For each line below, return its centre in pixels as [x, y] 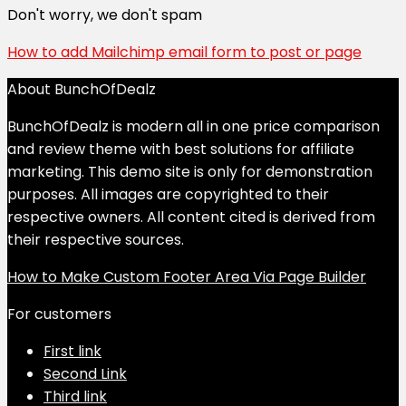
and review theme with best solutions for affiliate [181, 149]
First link [72, 351]
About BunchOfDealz [82, 89]
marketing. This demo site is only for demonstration [190, 171]
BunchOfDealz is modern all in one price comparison [193, 126]
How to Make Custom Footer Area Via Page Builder [187, 276]
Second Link [85, 373]
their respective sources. [96, 239]
